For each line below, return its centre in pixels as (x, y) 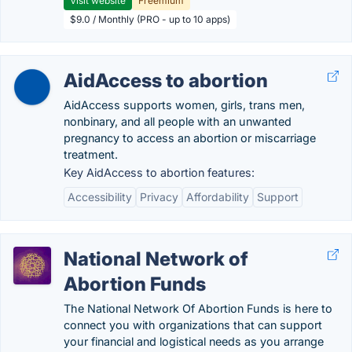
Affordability (218, 197)
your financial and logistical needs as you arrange (194, 341)
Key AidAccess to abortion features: (159, 172)
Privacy (159, 197)
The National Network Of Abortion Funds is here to (198, 308)
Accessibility (100, 197)
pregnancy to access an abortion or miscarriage (190, 138)
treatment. (91, 154)
